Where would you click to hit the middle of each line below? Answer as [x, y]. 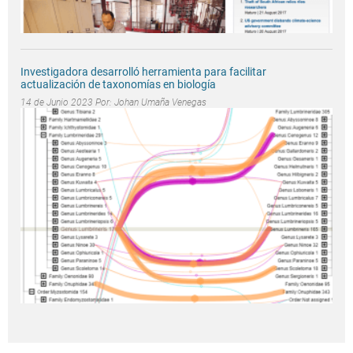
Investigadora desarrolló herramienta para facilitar [143, 72]
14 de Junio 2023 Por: [67, 103]
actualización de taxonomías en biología [118, 85]
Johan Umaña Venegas [160, 103]
